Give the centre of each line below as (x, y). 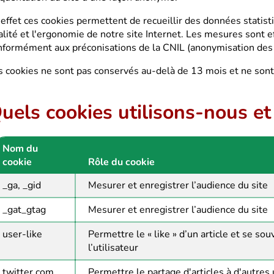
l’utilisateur (113, 248)
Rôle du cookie (121, 162)
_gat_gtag (24, 210)
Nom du (20, 149)
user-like (22, 234)
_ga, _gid (22, 185)
